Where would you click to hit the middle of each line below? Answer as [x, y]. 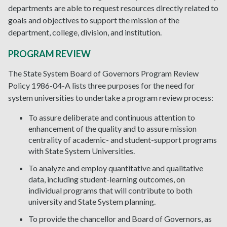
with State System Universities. [82, 150]
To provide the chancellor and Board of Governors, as [120, 218]
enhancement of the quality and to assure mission [112, 128]
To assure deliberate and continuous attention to [112, 117]
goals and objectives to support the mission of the [94, 20]
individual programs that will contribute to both [110, 190]
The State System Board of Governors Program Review [103, 73]
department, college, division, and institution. [85, 32]
